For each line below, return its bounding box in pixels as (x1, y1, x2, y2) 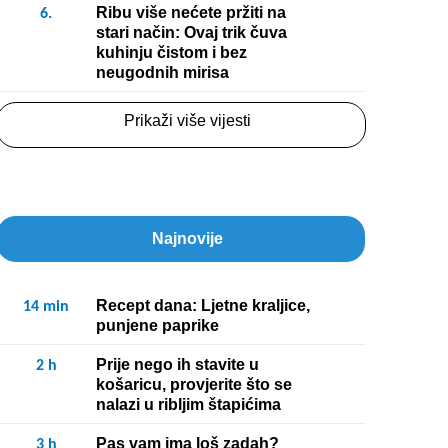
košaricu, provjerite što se (96, 376, 292, 393)
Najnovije (151, 230, 223, 247)
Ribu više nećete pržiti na (96, 4, 286, 21)
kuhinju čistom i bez (96, 44, 247, 61)
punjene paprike (96, 317, 219, 334)
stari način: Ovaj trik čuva (96, 24, 287, 41)
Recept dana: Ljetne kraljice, (96, 297, 310, 314)
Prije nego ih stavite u (96, 356, 259, 373)
